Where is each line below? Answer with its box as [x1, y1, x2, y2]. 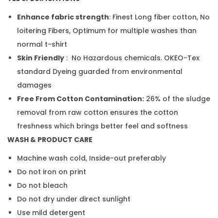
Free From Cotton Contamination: [17, 93, 144, 104]
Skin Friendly [17, 53, 64, 63]
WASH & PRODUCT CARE [7, 134, 92, 145]
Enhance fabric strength [17, 12, 109, 22]
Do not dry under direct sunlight [17, 194, 130, 204]
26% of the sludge [144, 93, 210, 104]
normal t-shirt [17, 39, 69, 49]
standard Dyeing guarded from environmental [17, 66, 182, 76]
